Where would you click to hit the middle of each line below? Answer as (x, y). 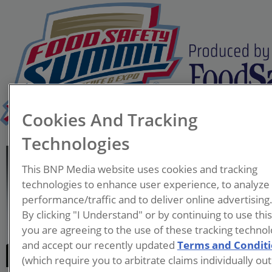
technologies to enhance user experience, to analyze (145, 184)
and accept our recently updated (99, 245)
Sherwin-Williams (176, 201)
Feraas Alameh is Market (189, 251)
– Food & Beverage (177, 185)
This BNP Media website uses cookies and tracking (139, 169)
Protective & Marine (182, 217)
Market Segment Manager (196, 170)
